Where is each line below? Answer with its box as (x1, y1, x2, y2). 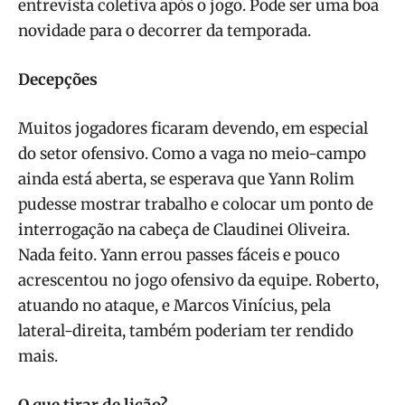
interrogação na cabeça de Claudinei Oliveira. (18, 220, 350, 240)
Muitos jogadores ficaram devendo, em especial (18, 118, 368, 139)
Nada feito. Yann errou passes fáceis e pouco (18, 245, 340, 266)
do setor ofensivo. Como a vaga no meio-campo (18, 144, 366, 165)
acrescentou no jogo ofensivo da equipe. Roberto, (18, 270, 379, 291)
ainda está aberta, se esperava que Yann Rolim (18, 169, 354, 190)
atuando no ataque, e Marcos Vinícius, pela (18, 296, 331, 316)
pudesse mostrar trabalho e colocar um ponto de (18, 194, 373, 215)
